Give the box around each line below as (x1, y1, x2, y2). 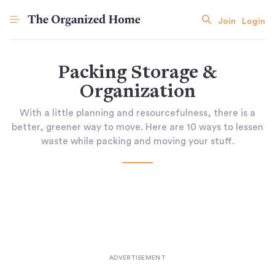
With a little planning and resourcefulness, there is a (20, 108, 255, 118)
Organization (79, 83, 196, 103)
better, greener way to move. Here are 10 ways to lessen (12, 122, 263, 132)
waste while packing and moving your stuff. (41, 136, 234, 146)
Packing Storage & (58, 64, 217, 83)
